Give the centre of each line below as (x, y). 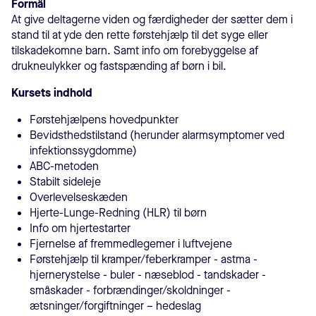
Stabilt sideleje (65, 182)
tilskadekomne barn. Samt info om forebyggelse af (135, 50)
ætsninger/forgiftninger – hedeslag (115, 306)
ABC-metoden (64, 166)
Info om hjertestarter (80, 228)
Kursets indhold (52, 93)
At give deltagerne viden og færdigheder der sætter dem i (152, 19)
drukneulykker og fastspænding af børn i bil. (119, 66)
